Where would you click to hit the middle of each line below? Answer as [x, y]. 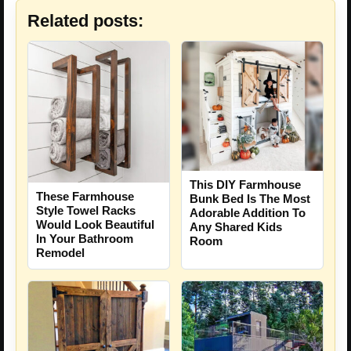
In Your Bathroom [85, 238]
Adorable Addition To [248, 212]
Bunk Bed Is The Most [250, 198]
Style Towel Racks [86, 210]
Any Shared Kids [236, 226]
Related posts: [85, 20]
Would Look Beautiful [95, 224]
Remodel [60, 252]
